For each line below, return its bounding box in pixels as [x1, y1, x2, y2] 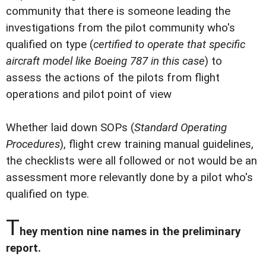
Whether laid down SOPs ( [6, 121, 134, 135]
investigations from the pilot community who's [6, 21, 235, 34]
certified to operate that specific [93, 38, 245, 51]
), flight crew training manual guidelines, [60, 138, 254, 151]
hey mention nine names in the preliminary [20, 225, 240, 239]
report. [6, 242, 41, 255]
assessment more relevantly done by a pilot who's [6, 171, 253, 185]
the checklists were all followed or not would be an [6, 154, 257, 168]
